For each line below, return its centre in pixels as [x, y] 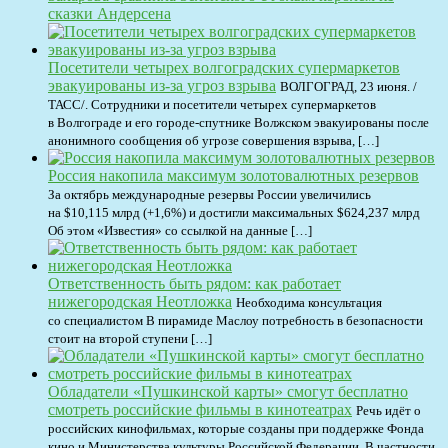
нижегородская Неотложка [140, 301]
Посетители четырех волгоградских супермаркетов [224, 67]
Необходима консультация [309, 302]
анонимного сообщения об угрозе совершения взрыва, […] [213, 140]
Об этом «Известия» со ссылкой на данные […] [180, 230]
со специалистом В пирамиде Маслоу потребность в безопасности [235, 320]
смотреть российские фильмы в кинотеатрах [200, 409]
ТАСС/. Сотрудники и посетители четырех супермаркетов [212, 104]
